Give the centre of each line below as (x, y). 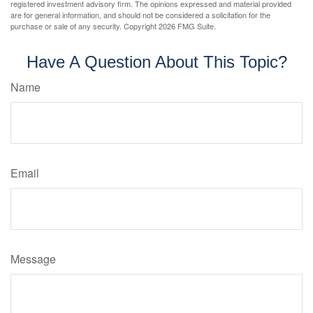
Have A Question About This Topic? (156, 61)
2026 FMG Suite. (187, 26)
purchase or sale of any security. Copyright (85, 26)
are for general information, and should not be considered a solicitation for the (140, 14)
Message (33, 259)
